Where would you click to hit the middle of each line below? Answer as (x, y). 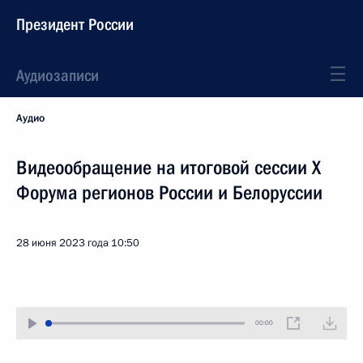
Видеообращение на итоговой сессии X (169, 168)
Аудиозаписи (58, 75)
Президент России (75, 24)
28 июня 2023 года (62, 243)
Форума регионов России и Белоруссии (169, 193)
